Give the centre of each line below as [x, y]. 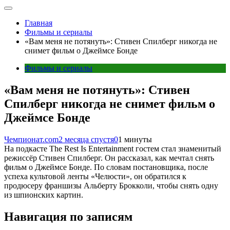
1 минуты [135, 139]
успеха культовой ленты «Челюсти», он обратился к [95, 176]
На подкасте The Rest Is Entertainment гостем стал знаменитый [113, 148]
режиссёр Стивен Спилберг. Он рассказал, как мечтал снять [109, 158]
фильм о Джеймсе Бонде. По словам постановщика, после [106, 167]
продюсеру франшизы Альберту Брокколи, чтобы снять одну [111, 185]
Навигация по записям [68, 216]
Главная [39, 23]
